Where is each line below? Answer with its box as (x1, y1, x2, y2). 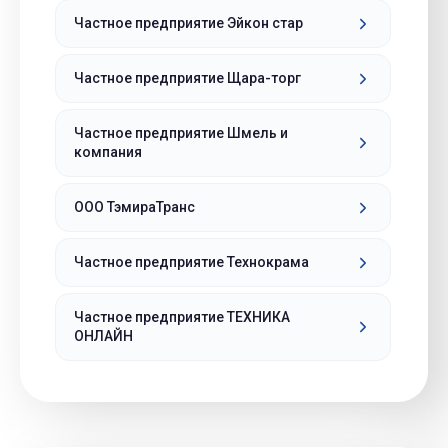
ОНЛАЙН (74, 328, 133, 344)
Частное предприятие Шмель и (74, 125, 288, 141)
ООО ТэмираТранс (74, 199, 195, 215)
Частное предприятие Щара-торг (74, 70, 301, 86)
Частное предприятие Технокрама (74, 254, 309, 270)
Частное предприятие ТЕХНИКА (74, 309, 290, 325)
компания (74, 144, 142, 160)
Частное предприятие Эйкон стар (74, 15, 303, 31)
